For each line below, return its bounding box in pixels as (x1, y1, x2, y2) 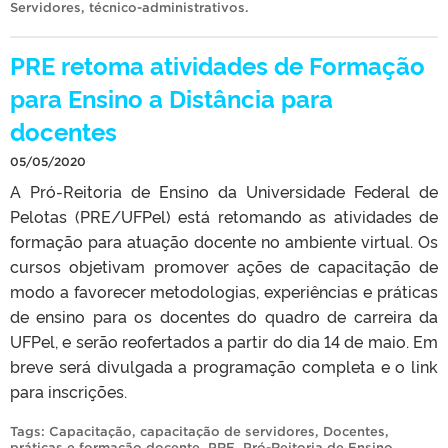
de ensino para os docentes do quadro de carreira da (10, 304, 438, 327)
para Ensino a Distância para (10, 80, 333, 114)
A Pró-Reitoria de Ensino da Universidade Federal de (10, 179, 438, 202)
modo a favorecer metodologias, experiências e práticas (10, 279, 438, 302)
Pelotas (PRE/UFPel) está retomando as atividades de (10, 204, 438, 227)
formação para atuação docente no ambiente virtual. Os (10, 229, 438, 252)
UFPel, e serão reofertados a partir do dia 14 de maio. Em (10, 329, 438, 352)
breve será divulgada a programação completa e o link (10, 354, 438, 377)
